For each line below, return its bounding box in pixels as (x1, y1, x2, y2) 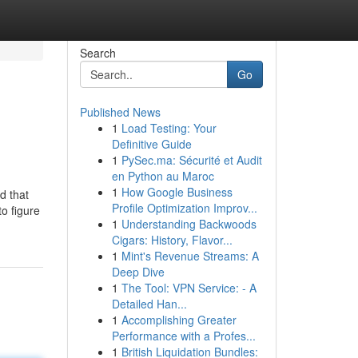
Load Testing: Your (121, 120, 217, 136)
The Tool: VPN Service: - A (121, 280, 257, 296)
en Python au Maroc (111, 168, 214, 184)
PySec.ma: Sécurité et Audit (121, 152, 262, 168)
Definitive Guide (111, 136, 192, 152)
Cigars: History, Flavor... (111, 232, 233, 248)
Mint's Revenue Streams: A (121, 248, 259, 264)
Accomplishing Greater (121, 312, 237, 328)
